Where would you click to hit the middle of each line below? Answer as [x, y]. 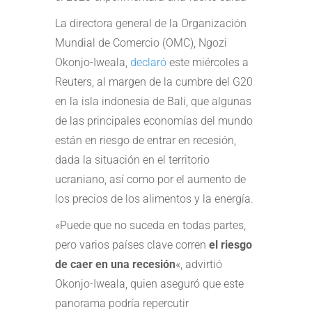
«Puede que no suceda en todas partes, [150, 225]
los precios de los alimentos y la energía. [154, 198]
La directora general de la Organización [151, 23]
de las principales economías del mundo [154, 120]
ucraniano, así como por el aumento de [150, 179]
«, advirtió [199, 264]
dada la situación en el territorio [132, 159]
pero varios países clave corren [132, 244]
